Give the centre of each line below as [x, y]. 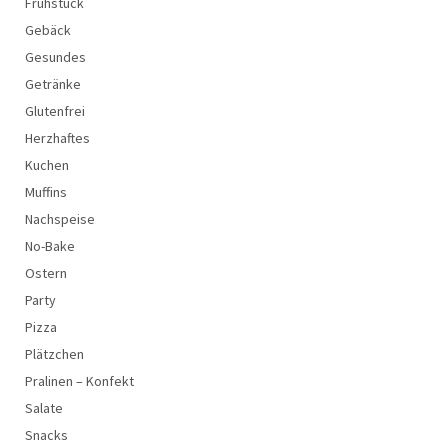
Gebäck [48, 29]
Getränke [53, 83]
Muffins [46, 191]
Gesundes [55, 56]
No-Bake [50, 245]
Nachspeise [60, 218]
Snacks [46, 434]
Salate [44, 407]
